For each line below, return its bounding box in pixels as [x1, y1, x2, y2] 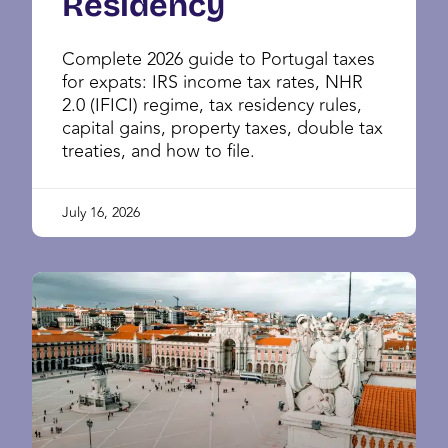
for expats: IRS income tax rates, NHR [62, 67, 363, 96]
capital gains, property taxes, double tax [62, 113, 383, 142]
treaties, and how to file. [62, 136, 255, 165]
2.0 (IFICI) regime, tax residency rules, [62, 90, 362, 119]
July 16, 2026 [62, 201, 140, 223]
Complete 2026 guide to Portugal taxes [62, 44, 375, 73]
